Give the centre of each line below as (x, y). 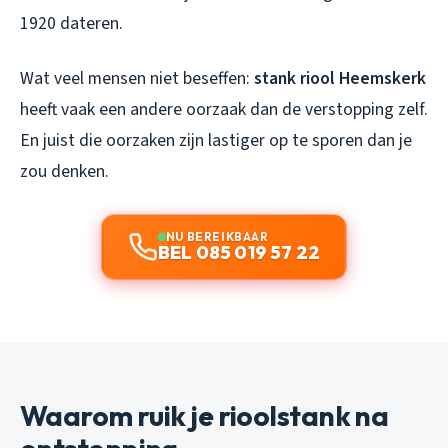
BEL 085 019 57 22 (239, 253)
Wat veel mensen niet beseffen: (137, 79)
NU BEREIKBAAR (217, 237)
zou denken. (64, 172)
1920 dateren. (71, 24)
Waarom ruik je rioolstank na (204, 416)
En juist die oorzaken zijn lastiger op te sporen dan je (216, 141)
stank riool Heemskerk (340, 79)
